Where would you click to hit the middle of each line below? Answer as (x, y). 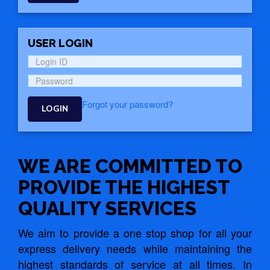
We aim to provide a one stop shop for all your (135, 232)
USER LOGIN (60, 43)
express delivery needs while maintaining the (135, 248)
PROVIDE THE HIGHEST (124, 187)
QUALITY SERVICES (107, 208)
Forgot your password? (127, 104)
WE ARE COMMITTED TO (130, 166)
